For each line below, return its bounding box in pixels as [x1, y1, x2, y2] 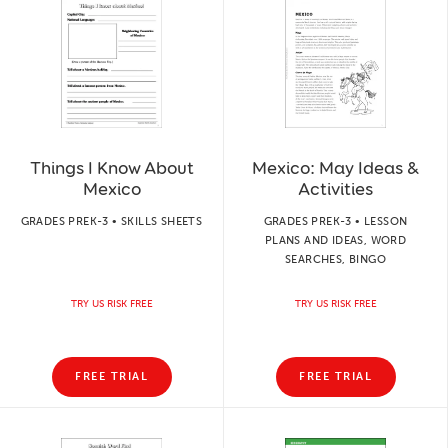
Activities [298, 177, 373, 200]
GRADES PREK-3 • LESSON [263, 214, 408, 228]
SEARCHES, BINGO [284, 252, 386, 266]
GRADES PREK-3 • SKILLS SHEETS [20, 214, 203, 228]
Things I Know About [29, 156, 194, 179]
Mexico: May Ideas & [252, 156, 419, 179]
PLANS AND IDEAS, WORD [264, 233, 407, 247]
